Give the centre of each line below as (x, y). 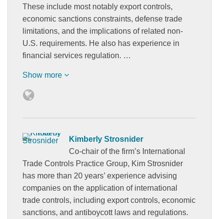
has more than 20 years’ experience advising (100, 175)
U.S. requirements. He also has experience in (101, 43)
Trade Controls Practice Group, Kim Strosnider (103, 163)
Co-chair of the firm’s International (127, 151)
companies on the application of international (100, 188)
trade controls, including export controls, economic (109, 200)
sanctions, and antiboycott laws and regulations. (105, 212)
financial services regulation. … (77, 55)
